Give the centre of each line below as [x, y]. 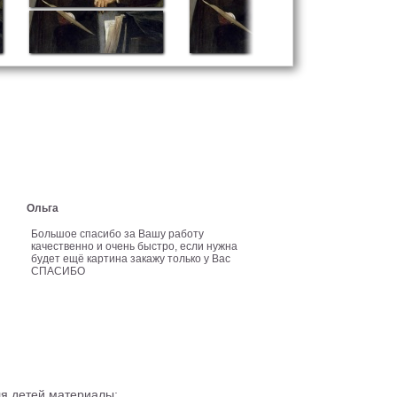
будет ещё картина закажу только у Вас [131, 259]
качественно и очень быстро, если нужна [135, 246]
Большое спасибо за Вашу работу [118, 234]
